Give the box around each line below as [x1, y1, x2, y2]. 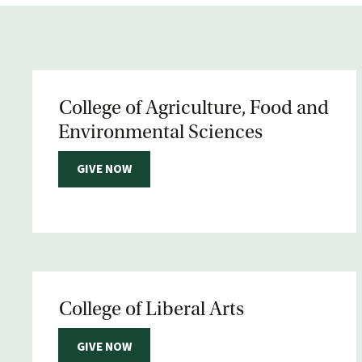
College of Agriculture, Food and [59, 96, 329, 120]
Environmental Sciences [58, 120, 263, 144]
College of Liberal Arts [59, 297, 244, 322]
